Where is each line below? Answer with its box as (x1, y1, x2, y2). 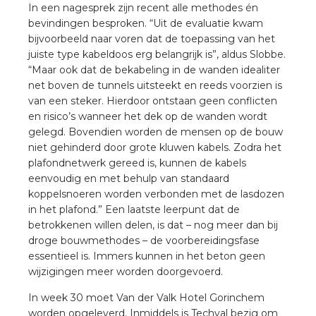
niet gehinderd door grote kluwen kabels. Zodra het (28, 141, 281, 154)
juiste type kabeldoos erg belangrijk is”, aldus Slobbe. (28, 48, 286, 61)
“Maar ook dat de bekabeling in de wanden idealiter (28, 63, 280, 77)
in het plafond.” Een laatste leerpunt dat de (28, 203, 240, 217)
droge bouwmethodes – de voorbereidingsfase (28, 234, 260, 248)
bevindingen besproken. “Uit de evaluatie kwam (28, 17, 263, 30)
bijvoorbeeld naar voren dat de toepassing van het (28, 32, 275, 46)
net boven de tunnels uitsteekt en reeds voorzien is (28, 79, 282, 92)
